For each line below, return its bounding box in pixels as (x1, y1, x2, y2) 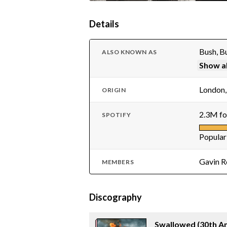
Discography (89, 192, 142, 203)
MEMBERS (102, 158, 134, 166)
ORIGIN (102, 86, 126, 94)
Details (89, 18, 119, 29)
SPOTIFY (102, 111, 131, 119)
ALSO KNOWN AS (102, 48, 157, 56)
